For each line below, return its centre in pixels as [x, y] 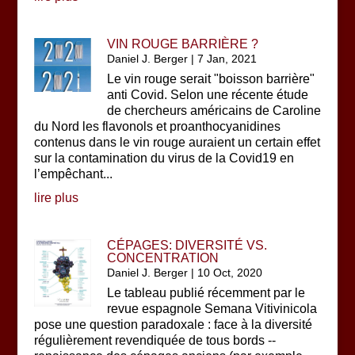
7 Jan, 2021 [227, 59]
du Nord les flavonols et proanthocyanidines [157, 126]
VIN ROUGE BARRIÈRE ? [183, 44]
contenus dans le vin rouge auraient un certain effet [177, 142]
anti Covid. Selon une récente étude [208, 95]
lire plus [56, 198]
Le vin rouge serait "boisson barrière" [211, 79]
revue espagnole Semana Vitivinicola [212, 309]
